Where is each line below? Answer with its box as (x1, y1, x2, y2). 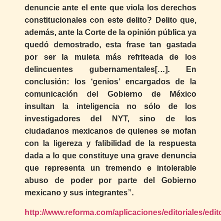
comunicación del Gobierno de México (25, 90, 196, 99)
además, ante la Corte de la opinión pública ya (25, 28, 196, 37)
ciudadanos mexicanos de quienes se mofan (25, 127, 196, 136)
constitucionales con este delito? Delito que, (25, 16, 196, 25)
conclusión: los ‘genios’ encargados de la (25, 77, 196, 86)
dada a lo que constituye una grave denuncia (25, 151, 196, 160)
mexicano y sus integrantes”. (25, 188, 134, 197)
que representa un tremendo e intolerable (25, 164, 196, 173)
